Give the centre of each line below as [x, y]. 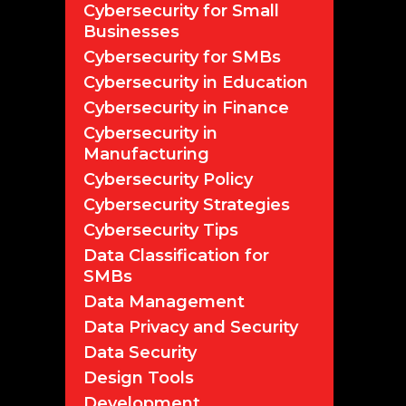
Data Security [140, 352]
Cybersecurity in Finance [186, 107]
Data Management [164, 301]
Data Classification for [176, 255]
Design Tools [139, 377]
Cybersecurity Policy [168, 179]
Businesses [131, 31]
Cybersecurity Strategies [187, 204]
